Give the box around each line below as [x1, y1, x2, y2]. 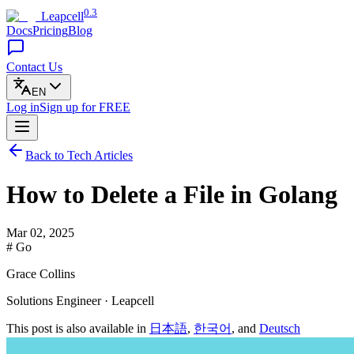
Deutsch [259, 322, 300, 336]
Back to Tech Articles [25, 149, 133, 163]
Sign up [40, 100, 81, 115]
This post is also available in [6, 322, 149, 336]
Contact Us [6, 60, 62, 74]
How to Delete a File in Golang [6, 179, 337, 209]
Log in [6, 100, 40, 115]
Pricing [32, 24, 68, 38]
